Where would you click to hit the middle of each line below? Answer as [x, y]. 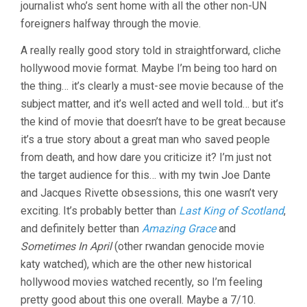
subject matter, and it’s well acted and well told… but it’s [152, 104]
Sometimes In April [66, 247]
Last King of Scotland [231, 211]
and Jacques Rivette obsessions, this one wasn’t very [149, 193]
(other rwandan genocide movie [188, 247]
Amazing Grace [179, 229]
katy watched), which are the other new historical [136, 265]
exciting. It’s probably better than [100, 211]
